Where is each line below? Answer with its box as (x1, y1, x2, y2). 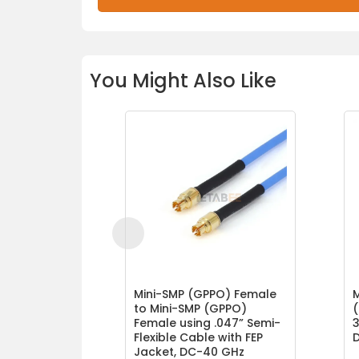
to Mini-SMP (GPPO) (133, 301, 247, 317)
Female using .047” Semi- (133, 315, 280, 332)
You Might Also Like (90, 67, 276, 95)
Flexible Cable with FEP (133, 329, 263, 346)
